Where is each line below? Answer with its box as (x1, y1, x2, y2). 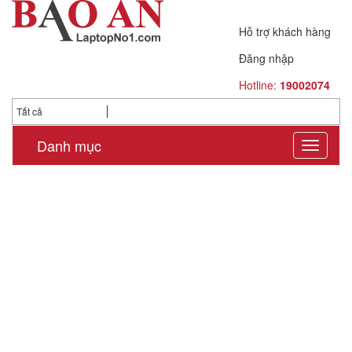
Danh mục (33, 135, 101, 156)
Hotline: (239, 77, 280, 93)
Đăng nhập (239, 50, 294, 66)
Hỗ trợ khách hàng (239, 24, 334, 39)
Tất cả (16, 104, 45, 118)
